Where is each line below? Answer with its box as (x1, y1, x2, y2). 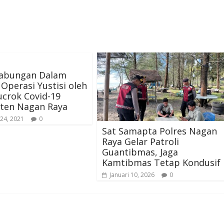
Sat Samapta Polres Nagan (102, 124, 217, 137)
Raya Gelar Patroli (102, 135, 179, 147)
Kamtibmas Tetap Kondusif (102, 156, 220, 168)
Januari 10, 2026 (109, 170, 154, 179)
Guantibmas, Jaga (102, 145, 178, 158)
